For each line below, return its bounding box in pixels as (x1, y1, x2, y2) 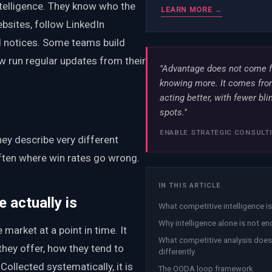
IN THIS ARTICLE (158, 182, 221, 190)
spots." (160, 106, 187, 118)
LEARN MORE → (161, 5, 222, 15)
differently (158, 246, 195, 256)
